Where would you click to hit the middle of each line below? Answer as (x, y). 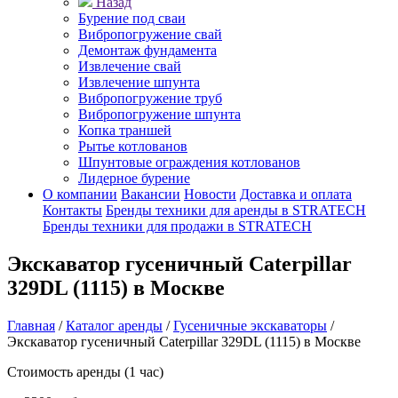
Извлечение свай (130, 66)
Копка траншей (125, 130)
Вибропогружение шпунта (159, 114)
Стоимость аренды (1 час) (85, 371)
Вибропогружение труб (150, 98)
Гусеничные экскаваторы (250, 325)
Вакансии (151, 194)
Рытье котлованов (133, 146)
